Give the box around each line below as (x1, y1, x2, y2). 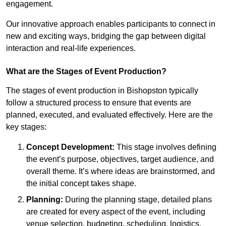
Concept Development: (26, 142, 115, 151)
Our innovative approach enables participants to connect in (6, 19, 215, 28)
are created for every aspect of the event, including (26, 207, 205, 216)
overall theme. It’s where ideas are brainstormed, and (26, 166, 215, 176)
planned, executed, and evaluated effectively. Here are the (6, 110, 213, 119)
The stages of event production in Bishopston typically (6, 86, 198, 95)
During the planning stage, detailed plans (63, 195, 212, 204)
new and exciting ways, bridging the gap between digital (6, 31, 206, 40)
